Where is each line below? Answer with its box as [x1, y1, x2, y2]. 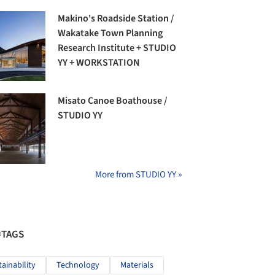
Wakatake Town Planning [58, 26, 163, 40]
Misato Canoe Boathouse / [58, 94, 168, 108]
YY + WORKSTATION [58, 55, 141, 69]
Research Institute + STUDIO [58, 41, 177, 55]
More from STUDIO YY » [95, 168, 182, 181]
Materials [120, 258, 153, 271]
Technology [56, 258, 99, 271]
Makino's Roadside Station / [58, 11, 175, 25]
